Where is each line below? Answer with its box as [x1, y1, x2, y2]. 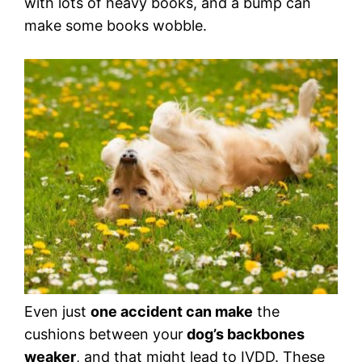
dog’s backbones [183, 326, 305, 343]
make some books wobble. [24, 17, 207, 35]
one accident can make [90, 303, 253, 321]
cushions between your [24, 326, 183, 343]
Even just [24, 303, 90, 321]
